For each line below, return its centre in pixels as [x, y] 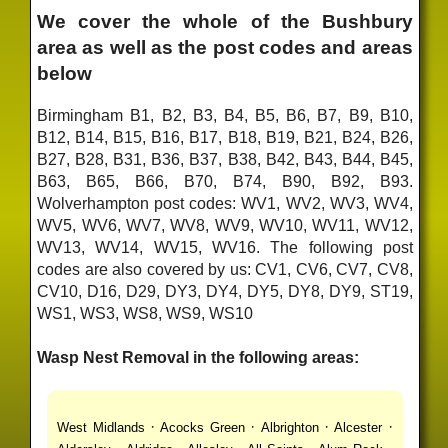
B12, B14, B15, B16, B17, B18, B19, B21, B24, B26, [225, 138]
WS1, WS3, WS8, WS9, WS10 [145, 314]
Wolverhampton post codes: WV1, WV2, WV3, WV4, [225, 204]
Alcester [358, 427]
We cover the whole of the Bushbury [225, 21]
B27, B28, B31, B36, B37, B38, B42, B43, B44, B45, [225, 160]
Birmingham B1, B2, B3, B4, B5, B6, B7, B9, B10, [225, 116]
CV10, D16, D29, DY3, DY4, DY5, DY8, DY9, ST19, [225, 292]
